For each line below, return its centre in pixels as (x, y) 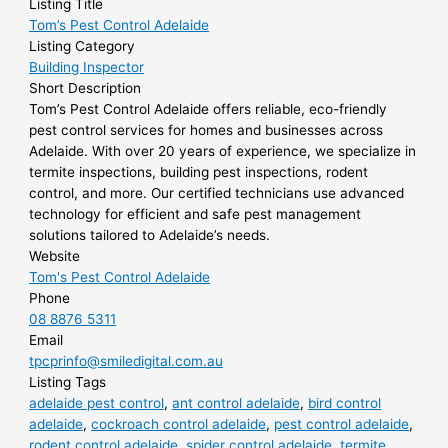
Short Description (85, 88)
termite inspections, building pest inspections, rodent (199, 172)
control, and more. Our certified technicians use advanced (217, 193)
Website (55, 256)
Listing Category (82, 46)
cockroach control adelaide (179, 424)
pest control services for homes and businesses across (206, 130)
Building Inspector (87, 67)
